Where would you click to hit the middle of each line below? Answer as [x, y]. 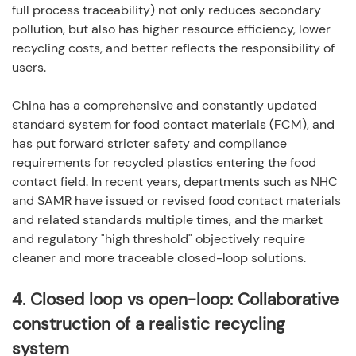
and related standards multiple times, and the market [167, 219]
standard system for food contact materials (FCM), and [173, 124]
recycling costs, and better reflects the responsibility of [173, 48]
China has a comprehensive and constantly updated [164, 105]
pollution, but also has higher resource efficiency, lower [171, 29]
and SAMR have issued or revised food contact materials [176, 200]
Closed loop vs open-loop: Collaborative [184, 299]
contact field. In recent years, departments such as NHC [175, 181]
